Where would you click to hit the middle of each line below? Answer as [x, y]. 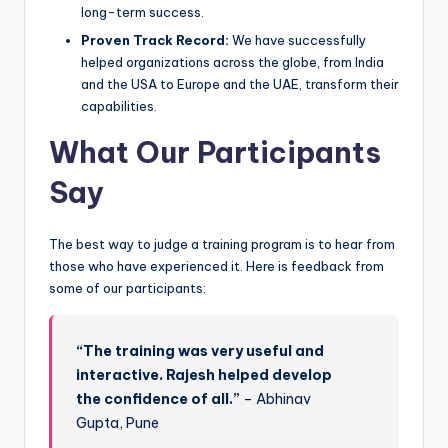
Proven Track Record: [155, 39]
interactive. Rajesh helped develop [204, 374]
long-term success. [142, 12]
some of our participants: [127, 287]
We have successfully [297, 39]
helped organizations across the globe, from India [232, 61]
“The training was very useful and [200, 350]
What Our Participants [215, 152]
